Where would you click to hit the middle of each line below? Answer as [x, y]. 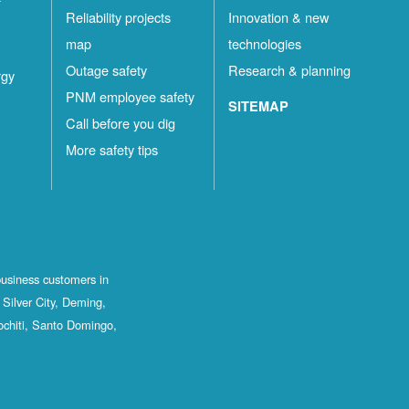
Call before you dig [121, 123]
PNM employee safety [131, 97]
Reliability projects [119, 17]
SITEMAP [259, 106]
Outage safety [107, 70]
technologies [265, 44]
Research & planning [290, 70]
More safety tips [112, 150]
